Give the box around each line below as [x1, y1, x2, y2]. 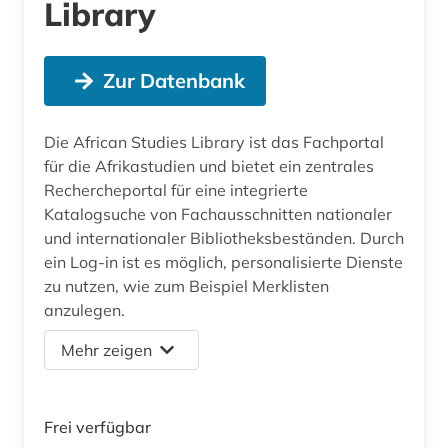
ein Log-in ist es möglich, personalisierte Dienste [44, 251, 403, 272]
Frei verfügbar [44, 416, 151, 437]
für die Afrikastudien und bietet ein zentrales [44, 155, 374, 176]
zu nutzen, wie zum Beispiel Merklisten [44, 275, 329, 296]
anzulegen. [44, 299, 125, 320]
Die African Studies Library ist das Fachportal [44, 131, 384, 152]
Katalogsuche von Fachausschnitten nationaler [44, 203, 392, 224]
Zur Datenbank [102, 67, 245, 93]
